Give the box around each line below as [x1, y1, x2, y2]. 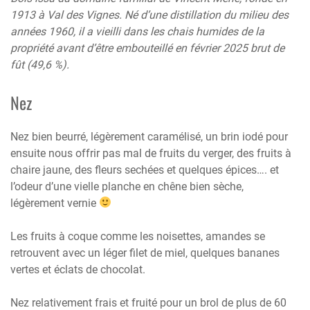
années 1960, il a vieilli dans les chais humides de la [10, 24, 264, 38]
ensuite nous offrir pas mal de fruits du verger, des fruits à [10, 146, 291, 160]
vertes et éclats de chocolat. [10, 262, 145, 276]
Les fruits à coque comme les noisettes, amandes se [10, 229, 265, 243]
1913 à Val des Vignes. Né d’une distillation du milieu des [10, 8, 289, 21]
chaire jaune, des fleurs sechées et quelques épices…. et [10, 163, 279, 176]
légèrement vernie [10, 196, 99, 210]
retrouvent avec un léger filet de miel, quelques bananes [10, 246, 280, 259]
